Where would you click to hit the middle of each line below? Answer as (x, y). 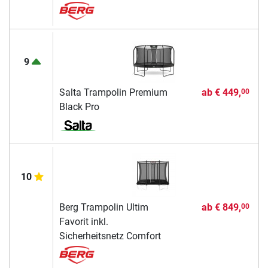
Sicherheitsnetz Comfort (110, 236)
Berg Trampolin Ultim (103, 208)
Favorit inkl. (83, 222)
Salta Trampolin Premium (113, 93)
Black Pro (79, 107)
